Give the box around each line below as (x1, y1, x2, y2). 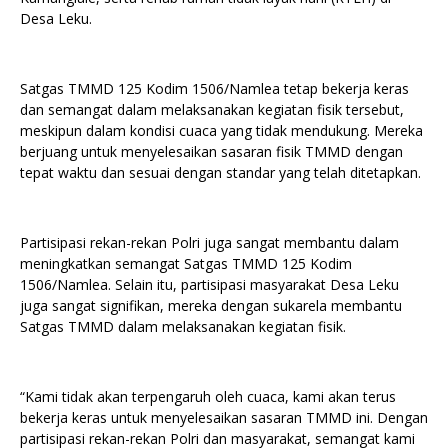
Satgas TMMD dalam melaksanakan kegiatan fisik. (20, 317, 346, 336)
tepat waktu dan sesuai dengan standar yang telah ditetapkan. (20, 163, 421, 182)
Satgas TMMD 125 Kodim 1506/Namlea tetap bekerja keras (20, 79, 409, 98)
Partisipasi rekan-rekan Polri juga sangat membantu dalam (20, 233, 399, 252)
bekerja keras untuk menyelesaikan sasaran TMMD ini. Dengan (20, 408, 428, 427)
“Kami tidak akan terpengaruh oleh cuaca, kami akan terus (20, 387, 396, 406)
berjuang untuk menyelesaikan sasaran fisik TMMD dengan (20, 142, 403, 161)
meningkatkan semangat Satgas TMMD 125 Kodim (20, 254, 352, 273)
